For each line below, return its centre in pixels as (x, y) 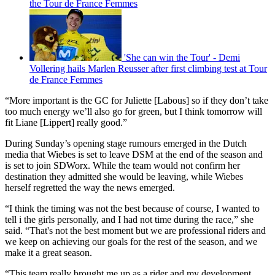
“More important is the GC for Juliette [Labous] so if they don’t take (137, 100)
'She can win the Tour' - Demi (182, 57)
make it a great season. (48, 252)
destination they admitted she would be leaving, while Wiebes (124, 176)
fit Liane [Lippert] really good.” (66, 122)
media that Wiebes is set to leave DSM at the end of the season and (134, 154)
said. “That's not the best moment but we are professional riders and (135, 230)
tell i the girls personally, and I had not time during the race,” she (129, 219)
